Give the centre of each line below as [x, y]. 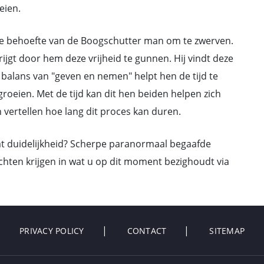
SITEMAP [227, 231]
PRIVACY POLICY [52, 231]
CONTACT [147, 231]
